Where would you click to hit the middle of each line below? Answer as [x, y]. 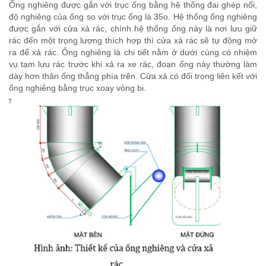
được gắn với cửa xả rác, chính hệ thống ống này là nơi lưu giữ [133, 29]
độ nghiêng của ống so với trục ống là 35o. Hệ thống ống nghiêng [133, 17]
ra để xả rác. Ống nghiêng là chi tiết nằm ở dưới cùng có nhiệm [133, 53]
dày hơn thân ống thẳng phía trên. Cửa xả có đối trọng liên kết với [133, 76]
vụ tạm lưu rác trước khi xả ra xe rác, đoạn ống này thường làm [133, 64]
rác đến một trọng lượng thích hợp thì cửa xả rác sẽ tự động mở [133, 41]
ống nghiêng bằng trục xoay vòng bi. [77, 88]
